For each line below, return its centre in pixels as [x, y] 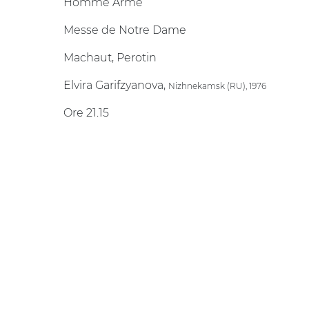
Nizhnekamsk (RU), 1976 [217, 86]
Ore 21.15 [86, 113]
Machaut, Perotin [110, 58]
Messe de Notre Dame [126, 30]
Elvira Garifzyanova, [116, 85]
